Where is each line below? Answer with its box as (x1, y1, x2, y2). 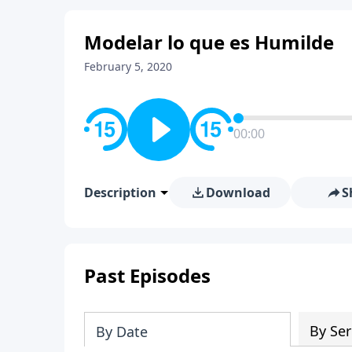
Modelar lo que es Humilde (84, 28, 334, 55)
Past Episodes (84, 262, 211, 288)
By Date (96, 321, 148, 341)
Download (205, 183, 270, 201)
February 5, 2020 (84, 58, 172, 74)
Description (84, 183, 156, 201)
